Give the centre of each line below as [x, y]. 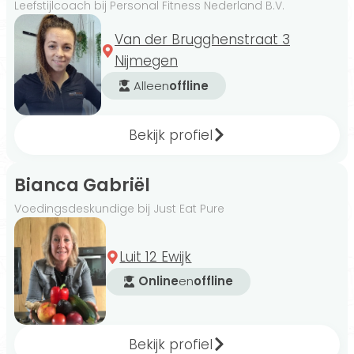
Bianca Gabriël [82, 185]
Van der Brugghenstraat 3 [202, 40]
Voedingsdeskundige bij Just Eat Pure [119, 208]
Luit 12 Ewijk [156, 256]
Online [159, 281]
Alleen [151, 85]
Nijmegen [146, 61]
